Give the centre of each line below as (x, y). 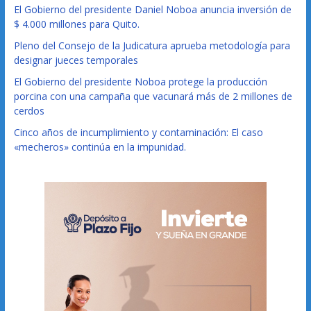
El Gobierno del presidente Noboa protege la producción (140, 81)
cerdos (29, 110)
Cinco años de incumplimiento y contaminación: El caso (138, 132)
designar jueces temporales (76, 60)
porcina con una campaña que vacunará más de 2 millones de (153, 96)
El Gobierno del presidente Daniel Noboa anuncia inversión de (152, 9)
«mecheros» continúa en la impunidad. (100, 146)
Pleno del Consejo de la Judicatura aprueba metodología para (152, 45)
